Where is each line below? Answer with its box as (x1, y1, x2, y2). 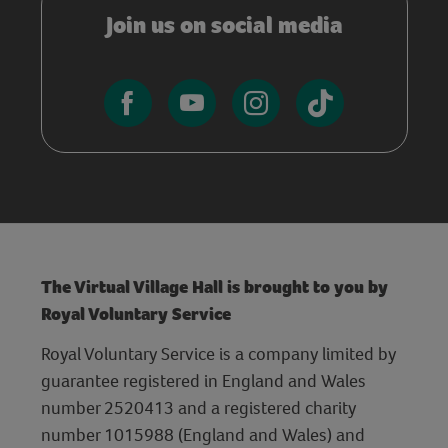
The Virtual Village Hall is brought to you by (40, 275, 388, 298)
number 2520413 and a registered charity (40, 395, 356, 419)
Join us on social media (105, 10, 343, 39)
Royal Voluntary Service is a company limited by (40, 341, 396, 365)
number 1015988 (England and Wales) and (40, 422, 365, 446)
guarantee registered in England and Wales (40, 368, 366, 392)
